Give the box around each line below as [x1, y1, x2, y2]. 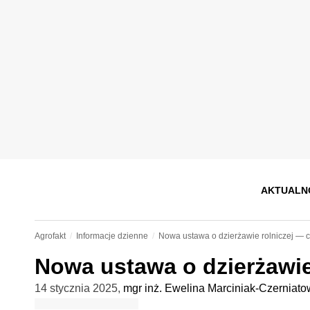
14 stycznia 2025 [34, 282, 118, 294]
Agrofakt [34, 231, 66, 241]
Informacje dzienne [75, 231, 148, 241]
